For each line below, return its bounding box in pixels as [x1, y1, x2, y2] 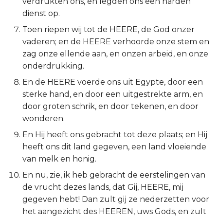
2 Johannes [8, 174, 52, 183]
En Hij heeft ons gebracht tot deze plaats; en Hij [22, 130, 207, 139]
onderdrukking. [22, 61, 84, 71]
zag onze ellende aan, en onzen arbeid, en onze [22, 49, 208, 58]
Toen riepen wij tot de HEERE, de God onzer [22, 25, 195, 34]
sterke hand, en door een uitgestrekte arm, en [22, 90, 203, 99]
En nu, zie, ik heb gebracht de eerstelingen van [22, 170, 205, 180]
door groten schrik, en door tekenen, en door [22, 102, 199, 111]
